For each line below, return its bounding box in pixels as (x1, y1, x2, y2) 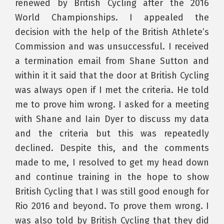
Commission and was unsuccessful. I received (15, 40, 209, 52)
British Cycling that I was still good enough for (15, 185, 209, 197)
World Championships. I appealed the (15, 11, 209, 23)
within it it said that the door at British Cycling (15, 69, 209, 81)
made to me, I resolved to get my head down (15, 156, 209, 168)
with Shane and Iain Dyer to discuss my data (15, 113, 209, 124)
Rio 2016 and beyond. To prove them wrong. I (15, 200, 209, 211)
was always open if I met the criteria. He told (15, 84, 209, 95)
